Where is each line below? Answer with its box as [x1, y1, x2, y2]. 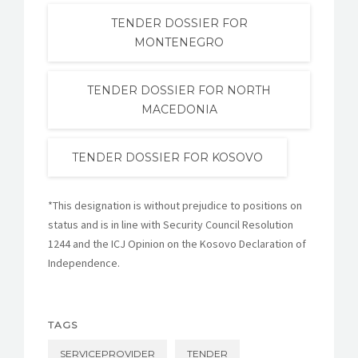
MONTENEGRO [134, 35, 224, 50]
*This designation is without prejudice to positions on [48, 198, 302, 213]
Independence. [48, 256, 120, 271]
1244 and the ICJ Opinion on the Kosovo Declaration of [48, 237, 306, 252]
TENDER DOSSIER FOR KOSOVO [72, 150, 263, 165]
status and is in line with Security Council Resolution [48, 217, 293, 233]
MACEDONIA [141, 102, 217, 117]
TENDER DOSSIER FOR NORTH [87, 83, 271, 98]
